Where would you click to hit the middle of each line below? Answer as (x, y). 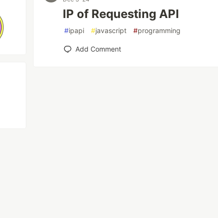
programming (159, 30)
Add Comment (99, 49)
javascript (111, 30)
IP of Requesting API (121, 14)
